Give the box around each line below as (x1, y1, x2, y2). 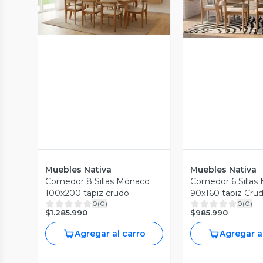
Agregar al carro (75, 228, 146, 239)
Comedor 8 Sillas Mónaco (45, 176, 150, 187)
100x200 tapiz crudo (45, 187, 129, 198)
